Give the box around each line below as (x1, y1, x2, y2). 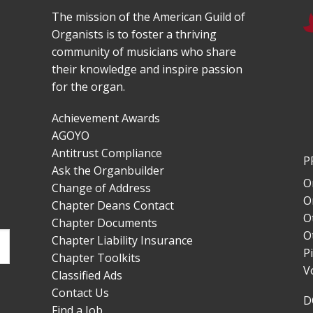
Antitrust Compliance (52, 145, 163, 161)
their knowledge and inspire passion (52, 61, 243, 77)
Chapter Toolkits (52, 250, 141, 265)
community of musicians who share (52, 44, 237, 59)
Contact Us (52, 285, 110, 300)
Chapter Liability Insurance (52, 233, 194, 248)
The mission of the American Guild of (52, 9, 246, 24)
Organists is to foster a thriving (52, 27, 217, 42)
